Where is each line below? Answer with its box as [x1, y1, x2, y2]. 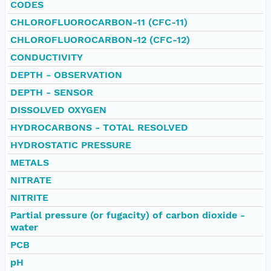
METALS [10, 156, 49, 168]
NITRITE [10, 191, 48, 203]
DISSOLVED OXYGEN [10, 103, 106, 116]
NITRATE [10, 174, 51, 186]
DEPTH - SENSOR [10, 86, 93, 98]
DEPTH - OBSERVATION [10, 68, 122, 80]
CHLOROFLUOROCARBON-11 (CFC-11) [10, 16, 188, 28]
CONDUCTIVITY [10, 51, 83, 63]
